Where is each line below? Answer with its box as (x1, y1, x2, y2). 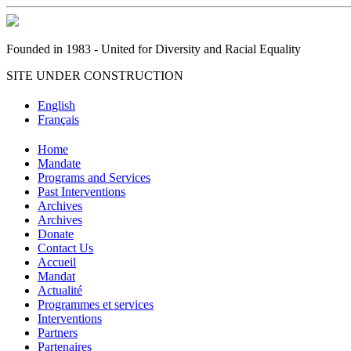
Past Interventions (38, 184, 125, 198)
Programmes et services (38, 297, 154, 311)
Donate (38, 226, 74, 241)
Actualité (38, 283, 82, 297)
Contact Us (38, 241, 93, 255)
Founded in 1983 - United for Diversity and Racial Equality (6, 42, 301, 56)
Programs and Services (38, 170, 150, 184)
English (38, 98, 75, 112)
